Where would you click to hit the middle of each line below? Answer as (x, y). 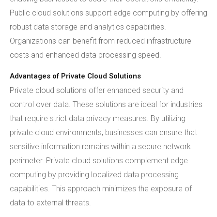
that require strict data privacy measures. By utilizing (98, 118)
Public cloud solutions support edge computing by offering (108, 13)
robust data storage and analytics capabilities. (88, 27)
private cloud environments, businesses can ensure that (103, 132)
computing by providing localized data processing (94, 175)
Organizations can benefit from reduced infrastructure (101, 41)
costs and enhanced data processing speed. (85, 55)
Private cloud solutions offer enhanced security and (97, 90)
